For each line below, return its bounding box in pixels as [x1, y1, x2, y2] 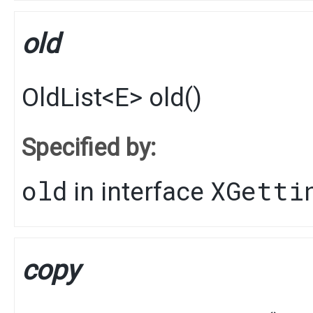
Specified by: [22, 133, 156, 161]
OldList [22, 82, 102, 112]
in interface [67, 176, 210, 207]
